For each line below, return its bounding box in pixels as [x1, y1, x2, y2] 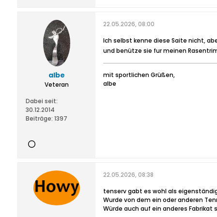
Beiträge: [26, 114, 53, 123]
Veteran [45, 80, 69, 89]
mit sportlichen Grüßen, [103, 71, 175, 79]
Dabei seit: [26, 97, 58, 105]
